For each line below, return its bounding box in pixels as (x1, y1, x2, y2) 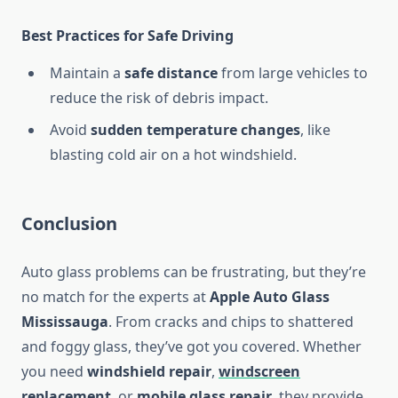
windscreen (219, 362, 300, 382)
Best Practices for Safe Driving (21, 26, 234, 46)
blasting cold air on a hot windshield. (50, 145, 297, 165)
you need (21, 362, 87, 382)
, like (300, 120, 330, 140)
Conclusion (21, 211, 117, 236)
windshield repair (87, 362, 211, 382)
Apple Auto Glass (210, 287, 330, 307)
